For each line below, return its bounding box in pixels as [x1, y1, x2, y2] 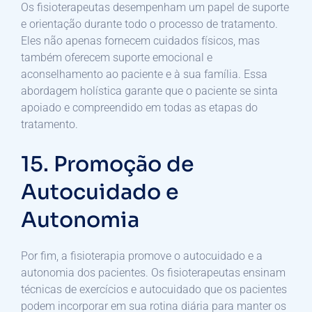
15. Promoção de [21, 150, 194, 178]
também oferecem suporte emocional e [21, 50, 212, 64]
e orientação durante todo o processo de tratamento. [21, 17, 278, 31]
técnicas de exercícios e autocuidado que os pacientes [21, 282, 287, 296]
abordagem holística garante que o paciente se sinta [21, 84, 278, 97]
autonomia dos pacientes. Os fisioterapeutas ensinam [21, 265, 286, 279]
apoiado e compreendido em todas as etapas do [21, 100, 258, 114]
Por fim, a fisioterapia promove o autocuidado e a [21, 249, 263, 263]
